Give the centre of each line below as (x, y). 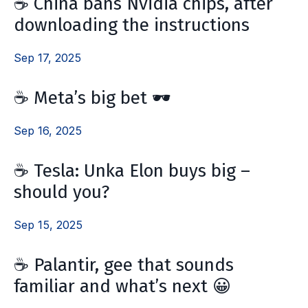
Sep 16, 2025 (48, 130)
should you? (62, 192)
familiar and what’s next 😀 (122, 286)
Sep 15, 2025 (48, 224)
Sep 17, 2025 (47, 57)
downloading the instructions (132, 25)
